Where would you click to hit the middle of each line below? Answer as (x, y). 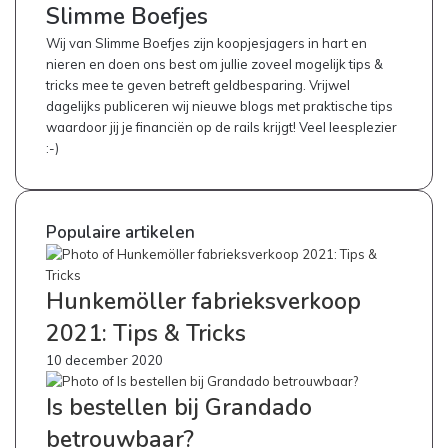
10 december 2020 (104, 360)
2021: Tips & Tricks (146, 334)
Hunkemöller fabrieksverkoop (203, 302)
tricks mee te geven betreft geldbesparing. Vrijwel (198, 85)
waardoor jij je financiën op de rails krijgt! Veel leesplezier (221, 127)
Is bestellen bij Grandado (179, 408)
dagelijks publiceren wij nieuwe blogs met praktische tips (219, 106)
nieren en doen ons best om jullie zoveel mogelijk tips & (214, 64)
